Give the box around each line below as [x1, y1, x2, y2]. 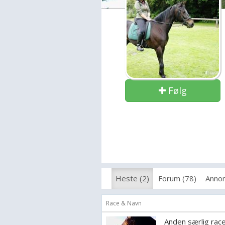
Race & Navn [106, 199, 142, 207]
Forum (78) [158, 173, 196, 183]
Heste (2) [116, 173, 149, 183]
